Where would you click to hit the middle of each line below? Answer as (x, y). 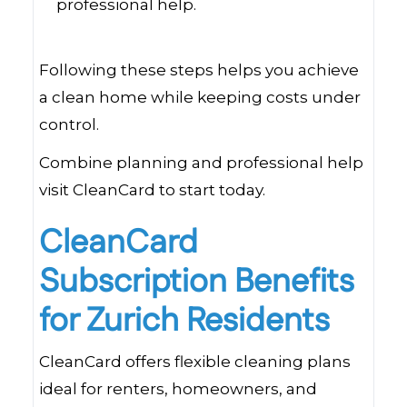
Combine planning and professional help (201, 163)
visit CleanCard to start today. (152, 190)
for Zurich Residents (184, 321)
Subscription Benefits (197, 282)
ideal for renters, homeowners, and (178, 389)
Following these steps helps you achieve (199, 70)
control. (69, 124)
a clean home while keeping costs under (200, 97)
